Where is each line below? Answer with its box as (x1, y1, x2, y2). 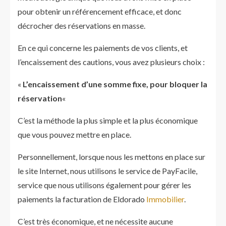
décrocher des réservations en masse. (18, 21, 145, 30)
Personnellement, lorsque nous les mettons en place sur (18, 152, 205, 161)
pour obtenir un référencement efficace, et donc (18, 7, 182, 16)
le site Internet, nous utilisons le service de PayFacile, (18, 166, 197, 176)
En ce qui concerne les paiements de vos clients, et (18, 43, 188, 52)
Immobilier (146, 194, 184, 204)
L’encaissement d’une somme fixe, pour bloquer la (23, 79, 207, 89)
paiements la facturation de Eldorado (18, 194, 146, 204)
